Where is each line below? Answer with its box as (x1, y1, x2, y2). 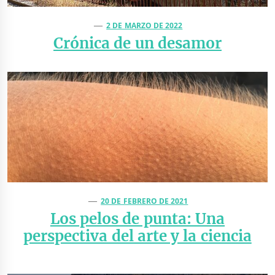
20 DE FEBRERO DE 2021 (101, 195, 188, 206)
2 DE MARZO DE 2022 (106, 20, 183, 31)
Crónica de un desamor (53, 33, 222, 53)
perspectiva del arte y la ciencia (23, 226, 252, 246)
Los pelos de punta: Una (50, 209, 225, 228)
